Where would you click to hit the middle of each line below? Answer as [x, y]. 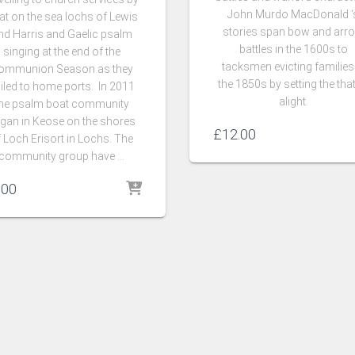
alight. [293, 101]
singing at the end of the [61, 51]
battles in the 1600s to [293, 49]
